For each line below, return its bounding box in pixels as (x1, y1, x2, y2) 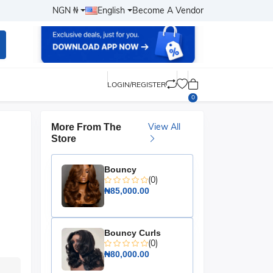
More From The (51, 122, 121, 132)
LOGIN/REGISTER (107, 80, 166, 89)
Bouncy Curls (104, 228, 161, 238)
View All (147, 121, 180, 132)
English (97, 5, 126, 16)
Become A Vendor (132, 5, 204, 16)
